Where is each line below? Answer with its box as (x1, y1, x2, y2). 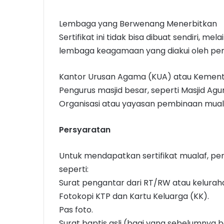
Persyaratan (59, 124, 110, 136)
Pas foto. (59, 204, 93, 216)
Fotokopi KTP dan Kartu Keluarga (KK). (59, 190, 209, 202)
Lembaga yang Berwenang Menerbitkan (59, 18, 217, 30)
